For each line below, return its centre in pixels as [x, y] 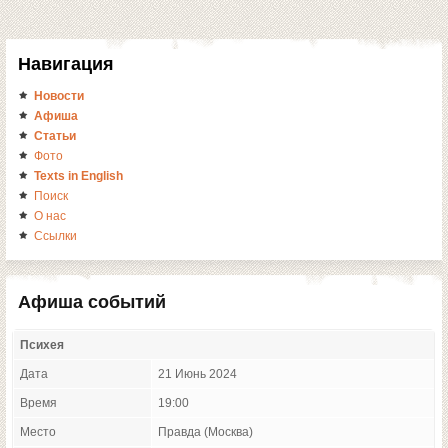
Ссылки [55, 236]
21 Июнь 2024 [197, 374]
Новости [59, 96]
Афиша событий [92, 302]
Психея [42, 345]
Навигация [66, 64]
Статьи [55, 136]
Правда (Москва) [205, 432]
